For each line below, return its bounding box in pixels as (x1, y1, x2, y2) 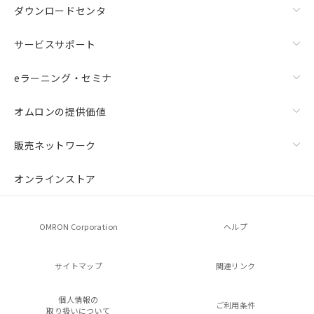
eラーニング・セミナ (14, 70, 112, 85)
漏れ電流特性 (14, 25, 76, 39)
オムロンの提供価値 (14, 104, 107, 118)
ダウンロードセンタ (14, 3, 107, 18)
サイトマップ (54, 260, 103, 271)
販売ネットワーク (14, 137, 96, 152)
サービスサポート (14, 36, 96, 51)
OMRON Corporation (39, 221, 118, 232)
